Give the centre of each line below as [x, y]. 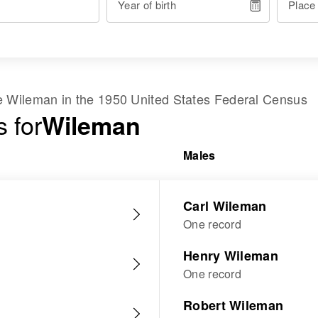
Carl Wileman [225, 206]
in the [78, 99]
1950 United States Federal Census [202, 99]
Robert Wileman [234, 305]
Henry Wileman [231, 256]
